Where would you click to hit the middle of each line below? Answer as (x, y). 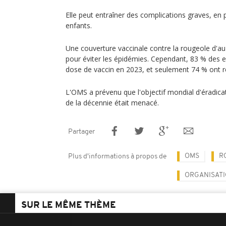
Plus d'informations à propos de (117, 157)
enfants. (79, 25)
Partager (81, 132)
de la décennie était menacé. (112, 103)
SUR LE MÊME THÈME (69, 206)
